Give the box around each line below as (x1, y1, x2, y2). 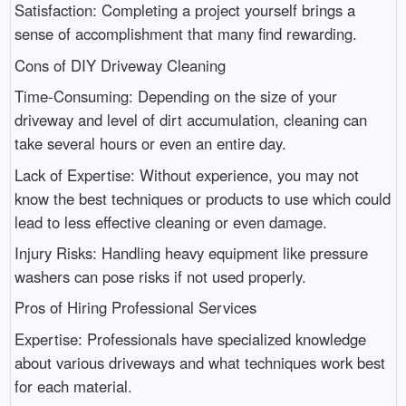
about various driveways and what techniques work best (14, 351, 385, 373)
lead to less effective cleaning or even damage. (14, 210, 327, 233)
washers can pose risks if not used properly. (14, 266, 306, 287)
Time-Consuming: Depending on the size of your (14, 85, 337, 108)
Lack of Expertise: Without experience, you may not (14, 163, 359, 186)
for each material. (14, 374, 132, 397)
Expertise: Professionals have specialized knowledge (14, 327, 366, 350)
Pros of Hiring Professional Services (14, 296, 256, 319)
